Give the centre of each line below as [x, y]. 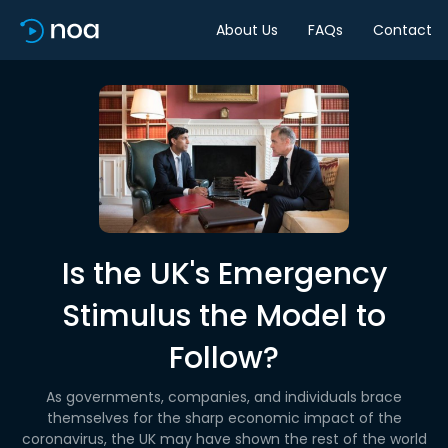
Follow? [224, 358]
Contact [402, 29]
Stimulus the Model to [224, 316]
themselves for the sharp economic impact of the [224, 418]
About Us [247, 29]
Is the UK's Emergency [224, 274]
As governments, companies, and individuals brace [224, 397]
